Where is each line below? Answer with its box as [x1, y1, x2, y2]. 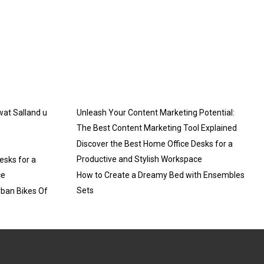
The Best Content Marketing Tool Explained [76, 123, 237, 133]
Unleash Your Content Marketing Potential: [76, 108, 235, 117]
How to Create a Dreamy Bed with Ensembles [76, 170, 245, 180]
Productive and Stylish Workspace [76, 154, 202, 164]
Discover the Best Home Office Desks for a [76, 139, 233, 148]
